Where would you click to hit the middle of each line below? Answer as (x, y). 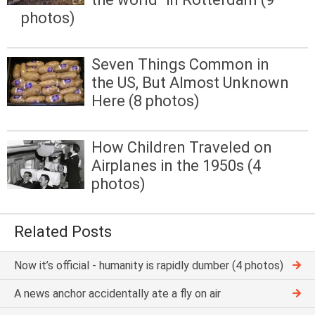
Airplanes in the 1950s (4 (176, 166)
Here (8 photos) (146, 101)
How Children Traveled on (182, 148)
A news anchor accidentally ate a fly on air (117, 293)
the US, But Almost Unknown (190, 83)
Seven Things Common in (180, 65)
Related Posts (63, 232)
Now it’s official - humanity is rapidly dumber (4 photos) (149, 265)
